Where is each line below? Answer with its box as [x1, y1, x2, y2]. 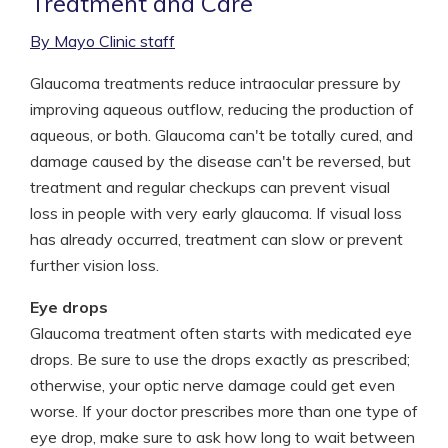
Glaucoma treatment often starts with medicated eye [30, 323, 412, 343]
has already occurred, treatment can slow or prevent [30, 229, 403, 249]
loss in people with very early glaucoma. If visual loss [30, 203, 402, 223]
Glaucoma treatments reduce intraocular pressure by [30, 73, 401, 93]
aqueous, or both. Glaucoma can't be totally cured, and [30, 125, 413, 145]
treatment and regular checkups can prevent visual [30, 177, 390, 197]
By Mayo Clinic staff [30, 31, 175, 51]
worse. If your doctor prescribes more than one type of [30, 401, 418, 421]
